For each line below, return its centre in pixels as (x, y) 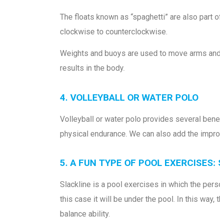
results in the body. (92, 68)
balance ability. (85, 214)
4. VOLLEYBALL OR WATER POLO (129, 97)
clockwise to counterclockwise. (114, 32)
